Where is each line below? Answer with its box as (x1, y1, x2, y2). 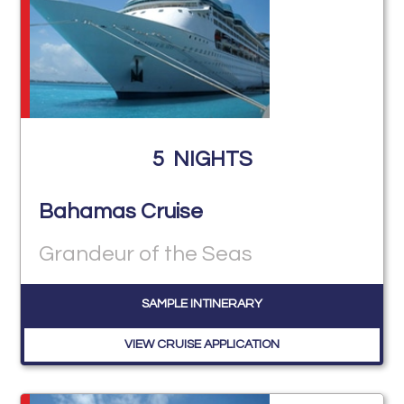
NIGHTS (172, 147, 252, 170)
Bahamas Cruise (39, 200, 204, 224)
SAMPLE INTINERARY (142, 298, 262, 311)
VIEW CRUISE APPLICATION (124, 338, 280, 352)
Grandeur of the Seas (39, 243, 253, 266)
